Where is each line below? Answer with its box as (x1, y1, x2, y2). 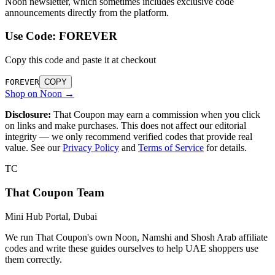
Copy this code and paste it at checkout (5, 55, 156, 66)
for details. (204, 142, 247, 153)
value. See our (5, 142, 63, 153)
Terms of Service (138, 142, 204, 153)
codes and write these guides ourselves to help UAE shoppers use (5, 242, 258, 254)
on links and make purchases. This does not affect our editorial (5, 120, 246, 131)
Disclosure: (5, 109, 51, 120)
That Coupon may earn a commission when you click (51, 109, 260, 120)
